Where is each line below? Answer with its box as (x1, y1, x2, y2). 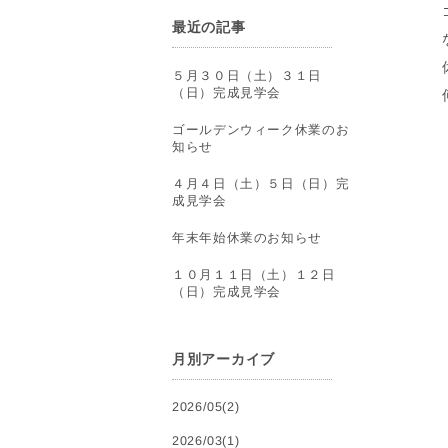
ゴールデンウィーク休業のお (172, 122, 350, 138)
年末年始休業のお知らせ (171, 230, 322, 246)
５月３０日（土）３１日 (172, 68, 322, 84)
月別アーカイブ (172, 352, 275, 367)
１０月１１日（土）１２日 (172, 267, 336, 283)
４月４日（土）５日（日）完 (172, 176, 350, 192)
